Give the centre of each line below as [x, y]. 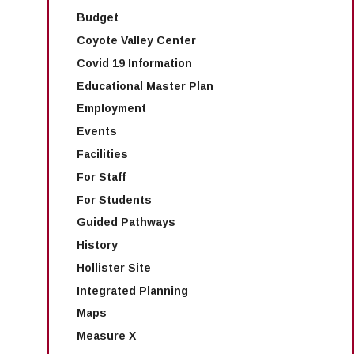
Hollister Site [114, 267]
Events [97, 132]
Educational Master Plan [145, 86]
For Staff [101, 177]
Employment [111, 109]
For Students [114, 200]
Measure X [106, 336]
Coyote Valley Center [136, 41]
